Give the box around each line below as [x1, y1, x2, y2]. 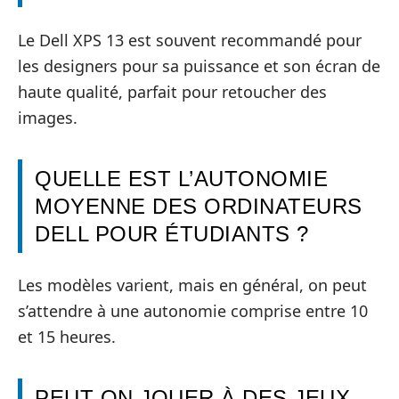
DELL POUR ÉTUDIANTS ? [35, 221, 309, 246]
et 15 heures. [18, 326, 116, 348]
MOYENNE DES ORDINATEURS [35, 193, 362, 218]
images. [18, 106, 77, 128]
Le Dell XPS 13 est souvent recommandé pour [18, 28, 362, 51]
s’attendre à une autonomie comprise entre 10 [18, 300, 368, 322]
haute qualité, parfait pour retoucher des [18, 80, 327, 102]
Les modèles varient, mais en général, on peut [18, 274, 367, 297]
